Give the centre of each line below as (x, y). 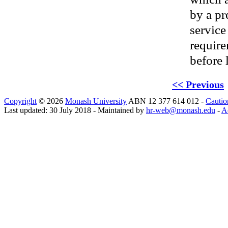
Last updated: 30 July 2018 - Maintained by (75, 110)
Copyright (20, 101)
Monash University (96, 101)
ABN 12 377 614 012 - (166, 101)
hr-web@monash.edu (181, 110)
